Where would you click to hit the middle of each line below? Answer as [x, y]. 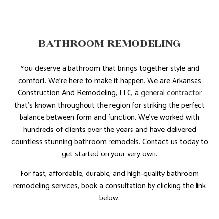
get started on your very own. [109, 154]
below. [109, 198]
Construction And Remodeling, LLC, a [79, 93]
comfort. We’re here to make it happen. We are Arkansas [109, 81]
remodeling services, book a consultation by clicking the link [109, 186]
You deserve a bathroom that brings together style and [109, 69]
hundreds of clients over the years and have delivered [109, 130]
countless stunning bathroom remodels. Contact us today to [109, 142]
